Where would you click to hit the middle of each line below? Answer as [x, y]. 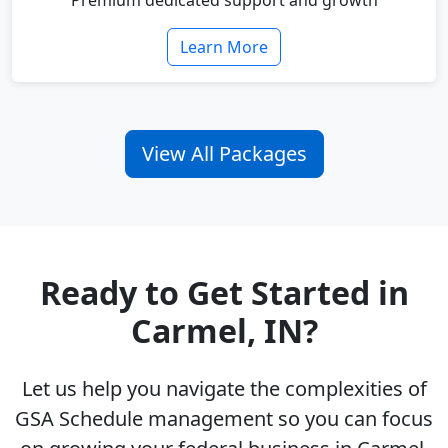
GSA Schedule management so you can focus [224, 419]
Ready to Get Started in [224, 293]
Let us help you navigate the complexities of [224, 389]
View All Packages [224, 154]
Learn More [224, 47]
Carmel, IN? [224, 331]
